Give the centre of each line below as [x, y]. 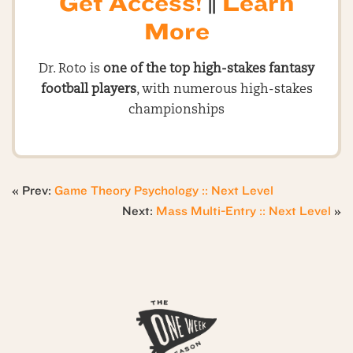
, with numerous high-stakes [224, 90]
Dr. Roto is [71, 69]
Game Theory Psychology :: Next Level [164, 191]
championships [176, 110]
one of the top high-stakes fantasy [209, 69]
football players [88, 90]
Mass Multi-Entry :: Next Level [243, 211]
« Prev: [33, 191]
